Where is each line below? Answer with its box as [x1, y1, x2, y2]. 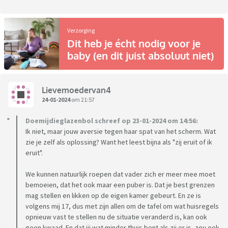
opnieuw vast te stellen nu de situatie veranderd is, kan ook [25, 212, 207, 222]
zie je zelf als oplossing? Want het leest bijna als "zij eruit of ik [25, 137, 212, 147]
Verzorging [67, 26, 95, 35]
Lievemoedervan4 [42, 84, 111, 95]
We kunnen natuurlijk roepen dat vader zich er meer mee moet [25, 169, 215, 179]
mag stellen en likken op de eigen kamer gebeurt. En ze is [25, 191, 201, 201]
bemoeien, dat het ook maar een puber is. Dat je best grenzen [25, 180, 215, 190]
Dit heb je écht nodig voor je [67, 37, 201, 50]
